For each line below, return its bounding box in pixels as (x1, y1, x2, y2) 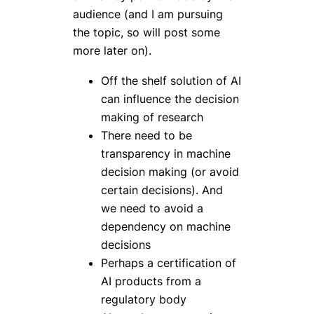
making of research (101, 109, 203, 124)
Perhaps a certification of (101, 255, 236, 270)
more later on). (73, 43, 151, 58)
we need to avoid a (101, 200, 203, 215)
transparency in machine (101, 146, 231, 161)
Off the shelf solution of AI (101, 73, 241, 88)
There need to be (101, 128, 192, 142)
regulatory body (101, 292, 186, 306)
